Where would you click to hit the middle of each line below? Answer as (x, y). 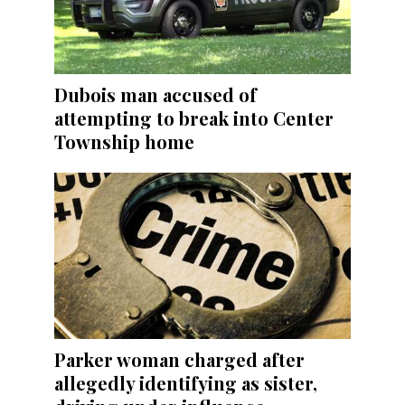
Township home (124, 141)
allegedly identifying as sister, (186, 382)
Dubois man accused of (155, 94)
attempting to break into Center (194, 118)
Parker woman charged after (179, 359)
